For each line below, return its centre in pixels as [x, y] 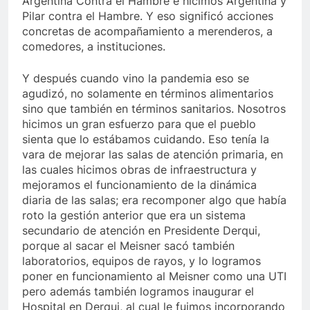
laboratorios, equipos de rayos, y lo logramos [142, 261]
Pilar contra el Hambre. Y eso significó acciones [148, 16]
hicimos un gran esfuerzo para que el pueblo [139, 124]
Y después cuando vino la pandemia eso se [136, 79]
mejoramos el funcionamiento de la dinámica [139, 185]
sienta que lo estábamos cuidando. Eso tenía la [146, 139]
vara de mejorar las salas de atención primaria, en [153, 155]
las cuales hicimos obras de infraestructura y [139, 170]
